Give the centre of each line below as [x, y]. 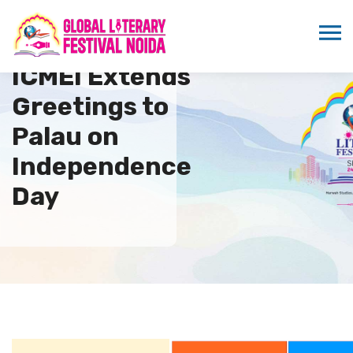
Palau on [65, 136]
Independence [102, 166]
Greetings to [90, 106]
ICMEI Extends [101, 76]
